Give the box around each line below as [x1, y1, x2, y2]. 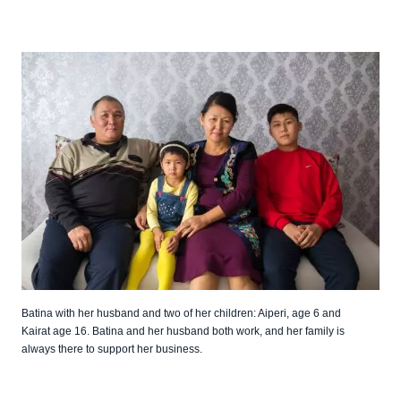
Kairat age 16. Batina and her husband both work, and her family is [21, 325, 345, 338]
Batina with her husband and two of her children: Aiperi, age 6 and [21, 307, 341, 320]
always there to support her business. [21, 343, 202, 356]
